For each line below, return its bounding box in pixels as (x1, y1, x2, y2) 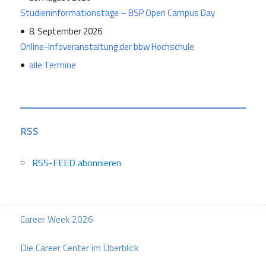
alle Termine (29, 58, 77, 72)
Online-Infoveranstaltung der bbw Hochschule (20, 40, 195, 54)
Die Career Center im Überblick (20, 240, 139, 255)
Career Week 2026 (20, 212, 94, 227)
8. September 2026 (29, 24, 103, 39)
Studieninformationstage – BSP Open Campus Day (20, 6, 216, 20)
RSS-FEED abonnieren (32, 155, 122, 170)
